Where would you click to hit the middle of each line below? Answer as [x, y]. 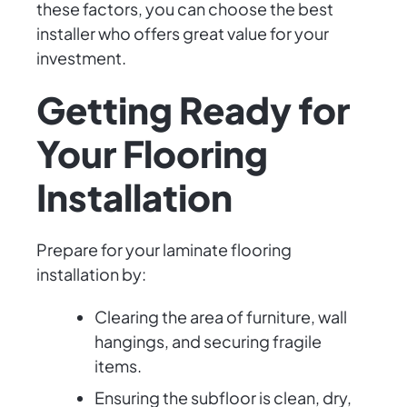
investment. [81, 58]
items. [118, 366]
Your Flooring [152, 154]
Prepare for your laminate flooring [164, 250]
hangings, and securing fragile [208, 342]
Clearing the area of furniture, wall [221, 317]
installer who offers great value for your [183, 34]
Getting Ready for [193, 110]
